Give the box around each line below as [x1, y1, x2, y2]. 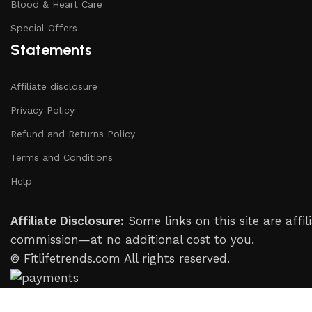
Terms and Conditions [10, 152, 113, 163]
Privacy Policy [10, 104, 75, 116]
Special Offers [10, 22, 77, 33]
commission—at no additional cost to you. [10, 233, 254, 247]
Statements [10, 40, 92, 59]
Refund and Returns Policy [10, 128, 135, 139]
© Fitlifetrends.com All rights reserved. [10, 251, 230, 265]
